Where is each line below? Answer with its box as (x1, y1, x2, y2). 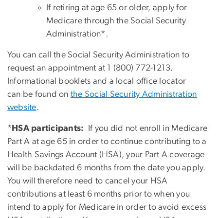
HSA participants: (12, 124, 86, 133)
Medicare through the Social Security (46, 16, 186, 25)
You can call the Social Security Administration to (7, 50, 190, 59)
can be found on (7, 90, 71, 99)
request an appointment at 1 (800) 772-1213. (7, 63, 173, 73)
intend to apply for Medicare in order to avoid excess (7, 202, 207, 212)
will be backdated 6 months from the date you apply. (7, 163, 206, 172)
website (7, 103, 36, 112)
